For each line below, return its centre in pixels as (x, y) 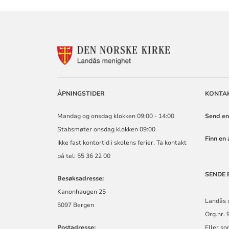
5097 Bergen (76, 205)
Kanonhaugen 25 (82, 191)
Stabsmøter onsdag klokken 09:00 (107, 129)
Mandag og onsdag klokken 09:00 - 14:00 (116, 116)
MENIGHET (191, 79)
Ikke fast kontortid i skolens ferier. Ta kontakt (122, 142)
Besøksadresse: (81, 178)
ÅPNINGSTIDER (81, 93)
